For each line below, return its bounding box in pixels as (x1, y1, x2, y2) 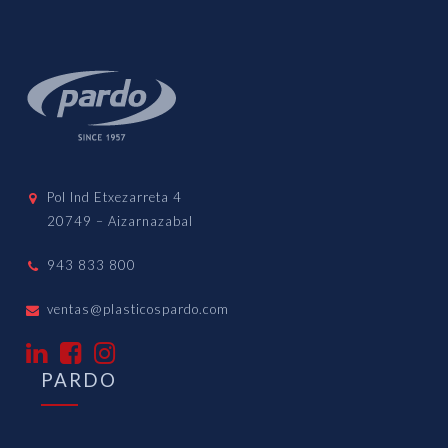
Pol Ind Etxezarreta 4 (47, 189, 183, 206)
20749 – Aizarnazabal (47, 213, 194, 230)
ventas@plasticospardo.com (47, 301, 230, 318)
